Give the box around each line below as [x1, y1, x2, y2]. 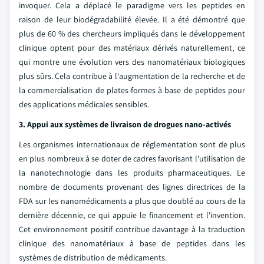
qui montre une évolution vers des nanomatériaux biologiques [19, 57, 245, 67]
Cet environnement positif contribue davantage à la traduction [19, 224, 245, 235]
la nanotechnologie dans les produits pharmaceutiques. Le [19, 167, 245, 178]
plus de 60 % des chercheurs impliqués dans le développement [19, 28, 245, 39]
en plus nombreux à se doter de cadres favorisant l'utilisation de [19, 153, 245, 164]
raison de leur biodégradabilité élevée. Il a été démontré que [19, 14, 245, 25]
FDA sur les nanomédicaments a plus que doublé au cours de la [19, 196, 245, 206]
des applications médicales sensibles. [19, 99, 149, 110]
